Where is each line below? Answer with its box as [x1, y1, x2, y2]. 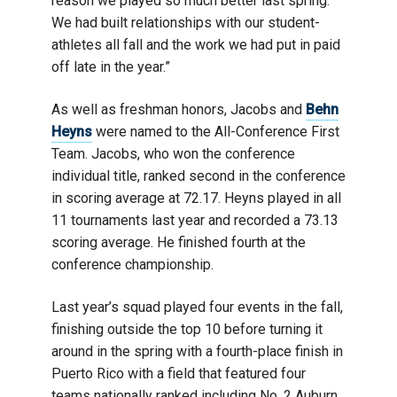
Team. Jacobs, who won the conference [51, 144, 295, 162]
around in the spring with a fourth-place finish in [51, 342, 343, 360]
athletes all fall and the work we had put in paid [51, 35, 340, 53]
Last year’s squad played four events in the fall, [51, 298, 343, 315]
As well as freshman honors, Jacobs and [51, 100, 306, 118]
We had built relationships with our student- [51, 13, 320, 31]
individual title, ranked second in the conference [51, 167, 346, 184]
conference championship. [51, 255, 214, 273]
